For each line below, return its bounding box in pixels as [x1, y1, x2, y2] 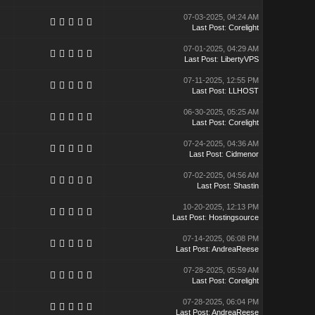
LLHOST [228, 86, 259, 95]
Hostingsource [208, 213, 259, 221]
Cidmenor [225, 150, 259, 158]
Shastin [233, 181, 259, 190]
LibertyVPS [220, 55, 259, 63]
